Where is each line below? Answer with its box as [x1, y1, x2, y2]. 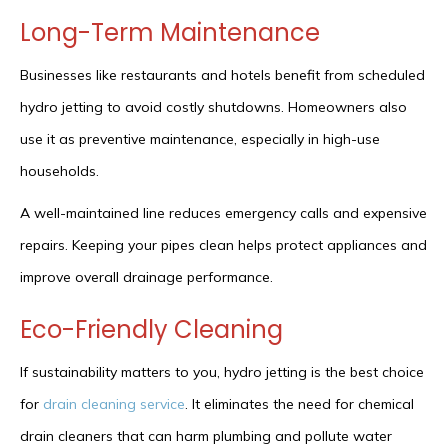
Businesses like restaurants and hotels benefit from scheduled [20, 66, 425, 85]
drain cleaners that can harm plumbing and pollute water [20, 427, 392, 446]
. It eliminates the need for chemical [185, 395, 414, 414]
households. [20, 162, 99, 181]
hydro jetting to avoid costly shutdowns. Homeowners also [20, 98, 407, 117]
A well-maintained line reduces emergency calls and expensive [20, 204, 427, 223]
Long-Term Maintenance [20, 16, 320, 50]
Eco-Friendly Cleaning [20, 313, 283, 347]
